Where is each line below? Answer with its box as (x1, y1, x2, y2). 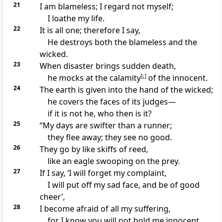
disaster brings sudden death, (63, 60, 176, 72)
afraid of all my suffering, (76, 203, 170, 215)
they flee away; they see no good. (47, 132, 172, 143)
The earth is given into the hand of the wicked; (39, 84, 213, 96)
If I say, (39, 167, 67, 179)
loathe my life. (52, 13, 105, 24)
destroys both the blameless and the (59, 37, 197, 48)
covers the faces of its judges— (58, 96, 176, 108)
